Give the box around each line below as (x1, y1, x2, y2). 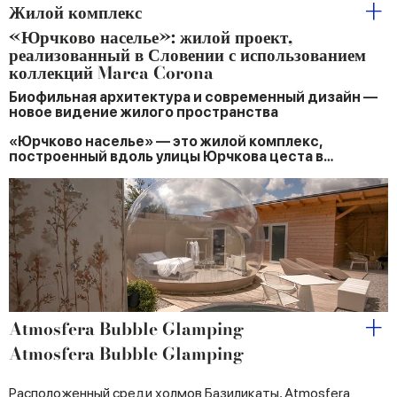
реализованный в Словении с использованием (9, 42, 366, 68)
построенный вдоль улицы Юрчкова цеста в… (9, 147, 334, 165)
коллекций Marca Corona (9, 59, 214, 86)
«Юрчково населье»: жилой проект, (9, 24, 292, 51)
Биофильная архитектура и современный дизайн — (9, 88, 378, 105)
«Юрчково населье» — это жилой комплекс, (9, 132, 322, 150)
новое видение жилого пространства (9, 103, 278, 121)
